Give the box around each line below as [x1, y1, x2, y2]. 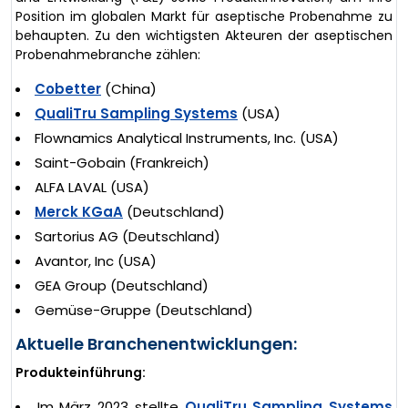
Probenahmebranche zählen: [15, 45, 200, 64]
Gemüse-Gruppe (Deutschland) [35, 300, 253, 320]
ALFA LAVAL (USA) [35, 177, 149, 197]
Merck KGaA [35, 201, 123, 221]
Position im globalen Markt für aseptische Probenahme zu [15, 6, 393, 25]
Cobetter [35, 78, 101, 98]
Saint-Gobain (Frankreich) [35, 152, 209, 172]
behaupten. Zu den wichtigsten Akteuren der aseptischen [15, 25, 393, 45]
